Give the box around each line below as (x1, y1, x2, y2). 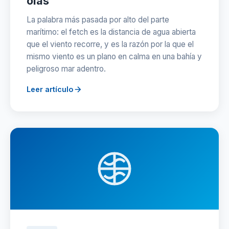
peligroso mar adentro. (27, 64, 106, 74)
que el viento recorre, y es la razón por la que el (27, 39, 194, 49)
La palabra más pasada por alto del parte (27, 15, 169, 25)
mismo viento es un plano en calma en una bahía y (27, 52, 202, 61)
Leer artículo (27, 85, 73, 94)
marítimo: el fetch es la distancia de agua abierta (27, 27, 196, 37)
